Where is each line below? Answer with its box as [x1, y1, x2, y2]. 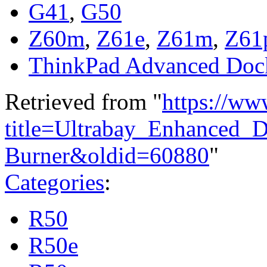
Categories [5, 169, 104, 195]
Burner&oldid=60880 [5, 142, 209, 168]
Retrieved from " [5, 88, 162, 114]
